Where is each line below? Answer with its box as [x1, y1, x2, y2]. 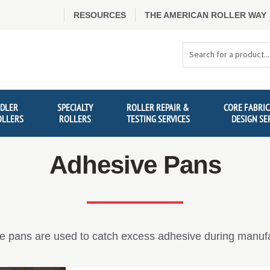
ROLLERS [59, 113, 92, 125]
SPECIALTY [57, 101, 93, 114]
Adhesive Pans [49, 151, 221, 180]
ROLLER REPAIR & [127, 101, 190, 114]
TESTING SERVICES [126, 113, 190, 125]
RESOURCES [74, 10, 126, 20]
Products [183, 57, 216, 67]
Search [183, 44, 210, 54]
